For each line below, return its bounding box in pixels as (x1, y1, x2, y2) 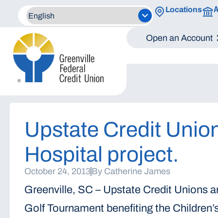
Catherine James (104, 166, 170, 176)
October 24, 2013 (24, 166, 91, 176)
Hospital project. (24, 142, 179, 166)
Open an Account (146, 33, 213, 43)
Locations (165, 5, 202, 14)
